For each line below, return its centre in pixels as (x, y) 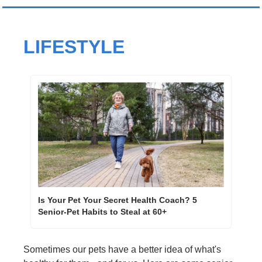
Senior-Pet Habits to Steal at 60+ (104, 211)
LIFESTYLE (74, 47)
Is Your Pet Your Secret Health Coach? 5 (118, 200)
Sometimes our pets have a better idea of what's (122, 249)
